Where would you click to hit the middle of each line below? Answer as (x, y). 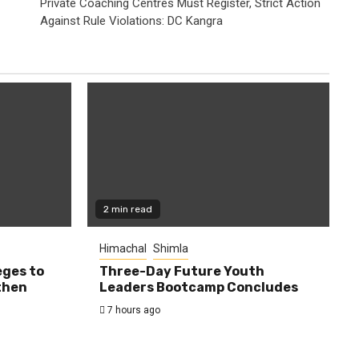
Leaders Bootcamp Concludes (198, 287)
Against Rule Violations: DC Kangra (131, 20)
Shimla (170, 248)
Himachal (123, 248)
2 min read (127, 209)
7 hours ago (132, 310)
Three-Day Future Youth (182, 271)
